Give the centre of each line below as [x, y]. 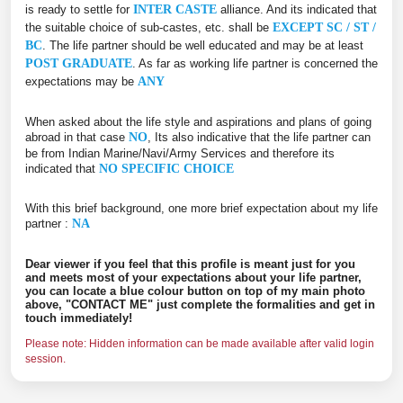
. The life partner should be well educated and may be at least [203, 45]
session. [45, 359]
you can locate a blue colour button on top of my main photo [195, 291]
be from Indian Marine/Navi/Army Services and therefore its [180, 153]
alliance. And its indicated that [297, 9]
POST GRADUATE [79, 63]
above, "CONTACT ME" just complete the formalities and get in [200, 304]
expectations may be [81, 81]
